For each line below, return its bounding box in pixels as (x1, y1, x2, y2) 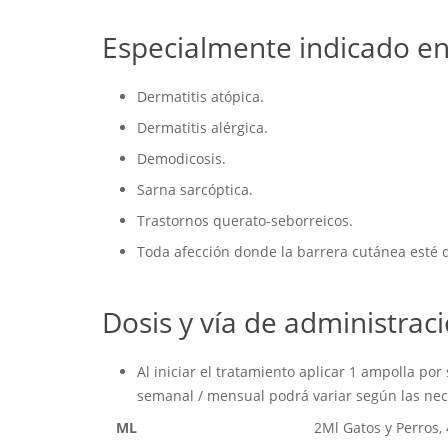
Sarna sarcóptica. (137, 180, 253, 200)
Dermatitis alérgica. (137, 118, 268, 138)
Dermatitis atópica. (137, 87, 264, 107)
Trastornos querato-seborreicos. (137, 211, 353, 231)
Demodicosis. (137, 149, 226, 169)
